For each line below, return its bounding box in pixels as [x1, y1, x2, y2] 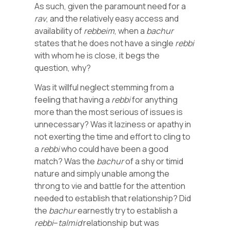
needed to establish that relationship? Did [34, 193, 191, 204]
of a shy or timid [124, 156, 184, 167]
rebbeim [84, 25, 115, 36]
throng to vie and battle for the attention [34, 180, 186, 192]
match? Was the [34, 156, 97, 167]
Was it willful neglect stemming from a [34, 82, 175, 93]
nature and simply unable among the [34, 168, 170, 180]
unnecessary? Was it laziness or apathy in [34, 119, 191, 130]
